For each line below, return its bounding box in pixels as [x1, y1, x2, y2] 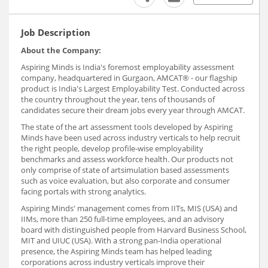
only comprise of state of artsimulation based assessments [21, 165, 229, 176]
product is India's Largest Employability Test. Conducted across [21, 83, 245, 95]
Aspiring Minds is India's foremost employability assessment [21, 62, 234, 73]
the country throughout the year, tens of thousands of [21, 94, 215, 105]
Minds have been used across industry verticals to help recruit [21, 132, 240, 144]
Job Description [21, 26, 90, 39]
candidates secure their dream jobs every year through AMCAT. [21, 105, 245, 116]
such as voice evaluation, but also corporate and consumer [21, 175, 230, 187]
